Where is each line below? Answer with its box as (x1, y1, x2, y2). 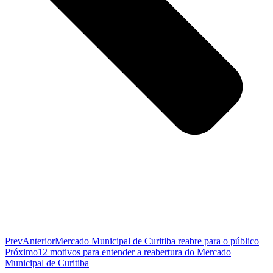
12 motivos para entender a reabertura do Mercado (38, 247, 231, 257)
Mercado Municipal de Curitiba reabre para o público (55, 236, 259, 246)
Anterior (23, 236, 55, 246)
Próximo (5, 247, 38, 257)
